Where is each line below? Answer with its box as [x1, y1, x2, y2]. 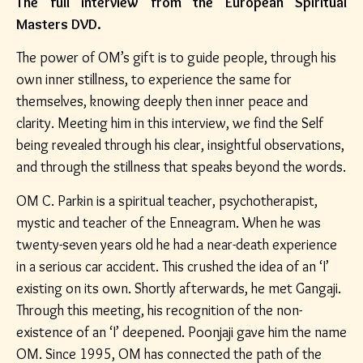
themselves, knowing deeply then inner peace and [16, 92, 308, 111]
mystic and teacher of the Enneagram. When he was [16, 213, 321, 232]
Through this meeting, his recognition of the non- [16, 301, 302, 319]
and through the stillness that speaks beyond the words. [16, 158, 346, 177]
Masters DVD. [16, 15, 101, 33]
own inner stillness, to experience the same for [16, 70, 292, 89]
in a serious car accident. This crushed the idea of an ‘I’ [16, 257, 329, 275]
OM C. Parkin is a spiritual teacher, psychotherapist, [16, 191, 318, 210]
